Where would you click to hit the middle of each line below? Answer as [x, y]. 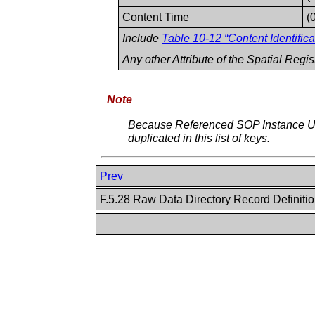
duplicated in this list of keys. [199, 138]
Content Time [156, 17]
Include [142, 38]
